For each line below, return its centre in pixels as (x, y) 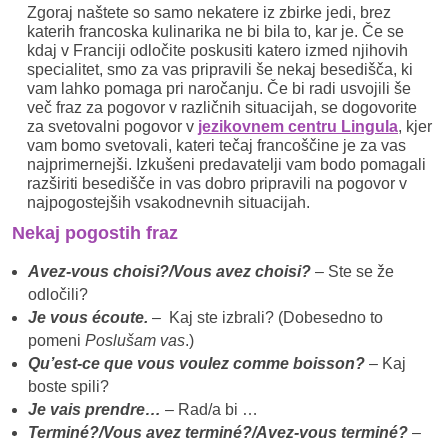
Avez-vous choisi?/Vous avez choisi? (169, 272)
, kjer (415, 126)
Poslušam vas (134, 341)
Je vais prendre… (94, 410)
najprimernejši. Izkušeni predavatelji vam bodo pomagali (226, 164)
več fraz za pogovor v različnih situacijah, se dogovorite (222, 107)
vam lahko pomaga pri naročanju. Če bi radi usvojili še (219, 88)
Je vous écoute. (87, 318)
